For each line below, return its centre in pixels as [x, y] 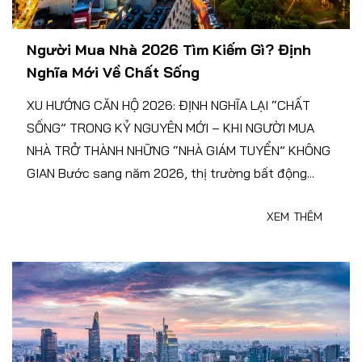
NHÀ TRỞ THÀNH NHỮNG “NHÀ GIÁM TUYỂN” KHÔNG [179, 151]
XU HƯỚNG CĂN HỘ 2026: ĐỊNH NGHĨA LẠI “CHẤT [168, 105]
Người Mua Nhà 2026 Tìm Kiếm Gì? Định [169, 50]
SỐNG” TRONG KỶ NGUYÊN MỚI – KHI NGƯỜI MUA [170, 128]
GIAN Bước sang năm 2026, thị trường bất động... [170, 173]
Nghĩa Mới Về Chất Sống [113, 73]
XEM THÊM [295, 217]
